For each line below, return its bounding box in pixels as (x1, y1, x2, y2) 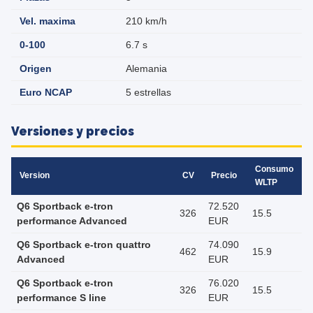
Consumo (255, 164, 293, 174)
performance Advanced (17, 216, 127, 226)
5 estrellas (126, 87, 171, 98)
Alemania (126, 64, 167, 74)
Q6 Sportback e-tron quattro (17, 240, 151, 250)
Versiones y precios (11, 124, 134, 138)
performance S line (17, 293, 106, 303)
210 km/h (126, 16, 167, 27)
